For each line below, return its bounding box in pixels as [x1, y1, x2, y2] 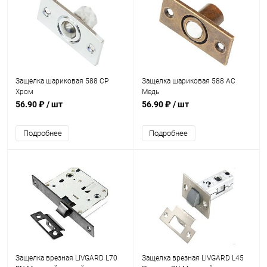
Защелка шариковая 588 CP [15, 77, 108, 85]
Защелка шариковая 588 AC [141, 77, 235, 85]
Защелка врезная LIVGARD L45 [141, 254, 244, 262]
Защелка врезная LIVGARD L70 [15, 254, 117, 262]
